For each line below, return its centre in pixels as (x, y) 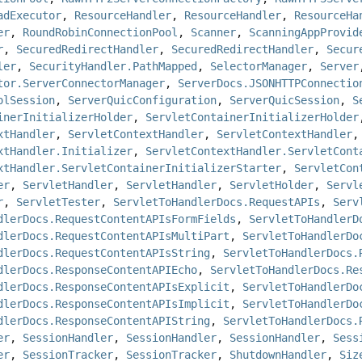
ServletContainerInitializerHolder (253, 118)
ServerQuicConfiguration (143, 101)
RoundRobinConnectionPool (101, 33)
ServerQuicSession (285, 101)
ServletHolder (272, 185)
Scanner (214, 33)
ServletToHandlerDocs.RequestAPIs (217, 202)
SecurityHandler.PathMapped (114, 67)
